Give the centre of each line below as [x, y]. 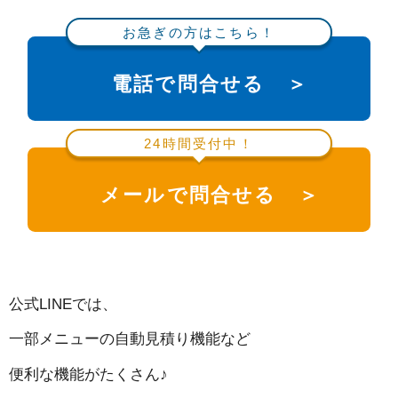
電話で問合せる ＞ [210, 84]
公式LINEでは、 [63, 305]
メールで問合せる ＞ [210, 195]
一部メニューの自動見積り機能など [130, 339]
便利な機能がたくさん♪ [88, 374]
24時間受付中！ [199, 143]
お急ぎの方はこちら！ [199, 32]
